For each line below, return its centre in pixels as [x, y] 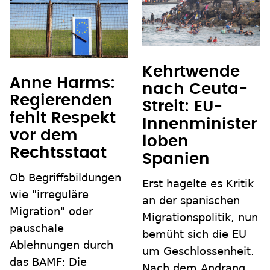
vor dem [44, 136]
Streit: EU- [182, 107]
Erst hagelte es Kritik [198, 184]
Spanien [176, 159]
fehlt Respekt [63, 118]
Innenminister [199, 124]
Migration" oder [51, 212]
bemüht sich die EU [194, 234]
